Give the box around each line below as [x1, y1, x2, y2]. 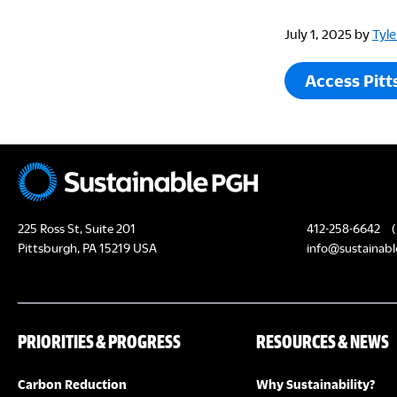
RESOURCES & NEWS [255, 330, 389, 353]
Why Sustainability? [255, 378, 375, 391]
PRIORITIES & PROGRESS [18, 330, 182, 353]
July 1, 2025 [284, 27, 352, 41]
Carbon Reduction [18, 378, 128, 391]
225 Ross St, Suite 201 [18, 222, 136, 235]
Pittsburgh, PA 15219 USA [18, 241, 157, 254]
